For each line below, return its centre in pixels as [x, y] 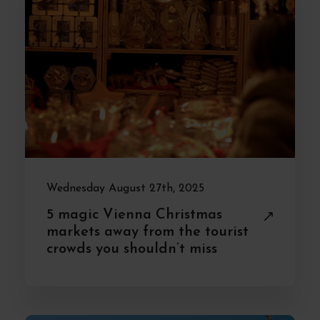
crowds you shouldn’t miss [132, 249]
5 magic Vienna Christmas [134, 215]
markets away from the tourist [147, 232]
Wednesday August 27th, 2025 [125, 189]
